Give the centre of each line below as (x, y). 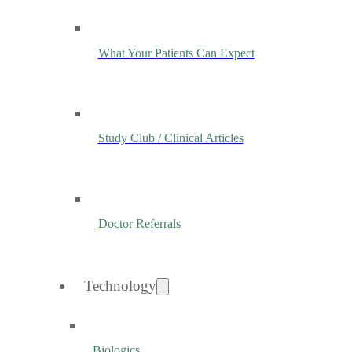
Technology (121, 286)
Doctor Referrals (139, 224)
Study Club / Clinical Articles (170, 139)
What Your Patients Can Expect (176, 53)
